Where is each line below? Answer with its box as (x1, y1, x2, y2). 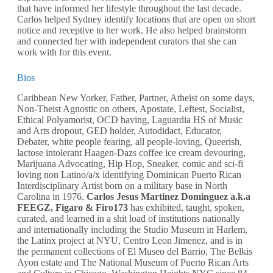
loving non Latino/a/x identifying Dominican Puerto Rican (17, 169, 241, 180)
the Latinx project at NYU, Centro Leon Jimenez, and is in (17, 235, 243, 246)
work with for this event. (17, 46, 114, 57)
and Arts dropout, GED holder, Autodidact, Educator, (17, 125, 222, 136)
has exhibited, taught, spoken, (128, 202, 244, 213)
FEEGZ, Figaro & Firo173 (17, 202, 128, 213)
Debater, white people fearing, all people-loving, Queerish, (17, 136, 242, 147)
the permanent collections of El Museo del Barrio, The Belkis (17, 246, 252, 257)
